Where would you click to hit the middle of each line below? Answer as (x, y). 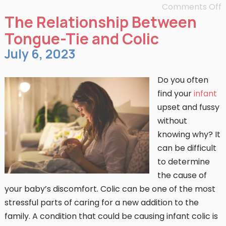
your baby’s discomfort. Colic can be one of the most (110, 189)
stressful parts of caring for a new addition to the (101, 203)
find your (175, 94)
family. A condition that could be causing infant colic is (111, 216)
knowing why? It (189, 134)
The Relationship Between (100, 22)
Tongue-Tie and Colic (81, 39)
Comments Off (192, 7)
